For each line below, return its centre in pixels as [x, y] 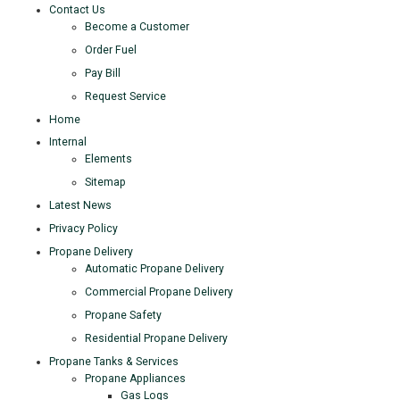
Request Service [125, 96]
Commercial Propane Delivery [159, 292]
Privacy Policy [83, 229]
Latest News [80, 206]
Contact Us [77, 9]
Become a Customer [137, 26]
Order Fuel [111, 50]
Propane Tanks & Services [114, 361]
